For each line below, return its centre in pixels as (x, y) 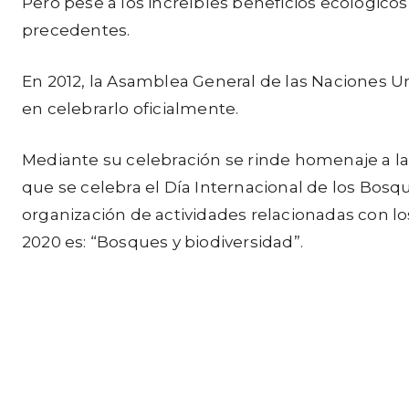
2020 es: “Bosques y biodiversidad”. (163, 242)
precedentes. (76, 30)
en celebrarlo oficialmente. (131, 109)
